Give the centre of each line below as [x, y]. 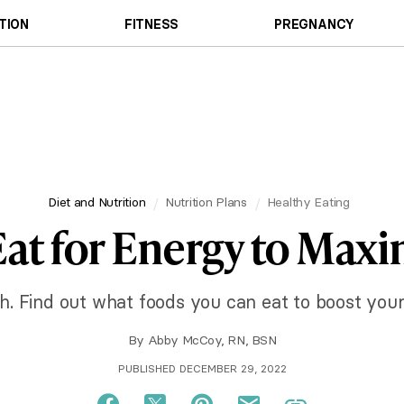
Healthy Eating [308, 202]
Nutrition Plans [206, 202]
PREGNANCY [315, 24]
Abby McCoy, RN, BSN [212, 340]
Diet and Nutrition [97, 202]
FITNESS [151, 24]
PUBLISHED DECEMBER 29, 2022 [202, 368]
